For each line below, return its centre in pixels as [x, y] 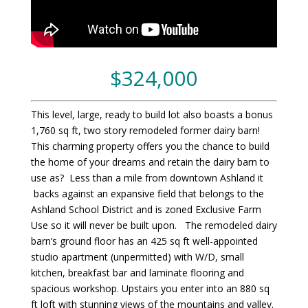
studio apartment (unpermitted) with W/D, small [137, 256]
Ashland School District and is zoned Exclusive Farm [146, 209]
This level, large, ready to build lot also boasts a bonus [152, 114]
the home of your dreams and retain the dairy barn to [150, 162]
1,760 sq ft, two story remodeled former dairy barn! [146, 130]
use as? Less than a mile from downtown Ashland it [147, 177]
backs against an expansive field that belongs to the [147, 193]
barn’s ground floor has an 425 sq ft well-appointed [144, 241]
